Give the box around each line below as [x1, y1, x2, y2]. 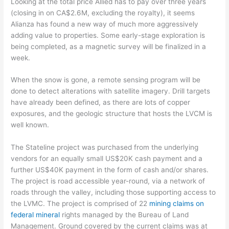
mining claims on [149, 199, 204, 208]
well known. [11, 121, 52, 129]
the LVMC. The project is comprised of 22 [11, 199, 150, 208]
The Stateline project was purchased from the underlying [11, 143, 199, 152]
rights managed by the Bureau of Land [60, 211, 189, 219]
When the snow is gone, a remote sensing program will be [11, 76, 201, 84]
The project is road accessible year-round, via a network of [11, 177, 205, 186]
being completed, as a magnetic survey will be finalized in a [11, 42, 207, 51]
